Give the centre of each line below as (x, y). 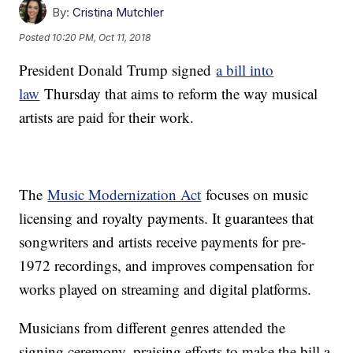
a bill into (245, 70)
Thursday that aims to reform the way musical (179, 94)
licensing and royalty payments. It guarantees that (167, 218)
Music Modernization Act (124, 195)
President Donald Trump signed (118, 70)
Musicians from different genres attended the (152, 328)
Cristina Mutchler (119, 13)
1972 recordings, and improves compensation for (167, 266)
